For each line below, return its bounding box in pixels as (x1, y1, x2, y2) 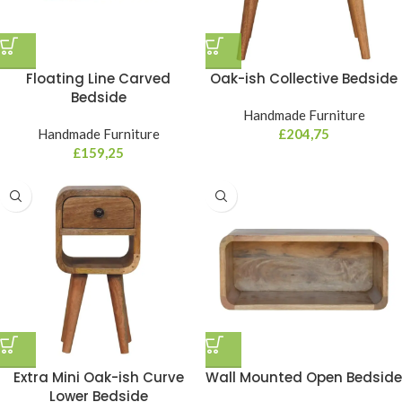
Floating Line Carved (26, 69, 170, 88)
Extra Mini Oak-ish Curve (13, 368, 184, 387)
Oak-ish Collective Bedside (210, 69, 398, 88)
